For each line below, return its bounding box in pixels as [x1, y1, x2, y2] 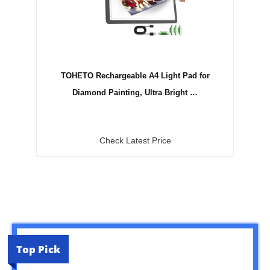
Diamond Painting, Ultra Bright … [72, 87, 198, 97]
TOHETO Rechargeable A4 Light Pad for [60, 71, 210, 80]
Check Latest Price [99, 135, 171, 145]
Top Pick [16, 242, 60, 256]
